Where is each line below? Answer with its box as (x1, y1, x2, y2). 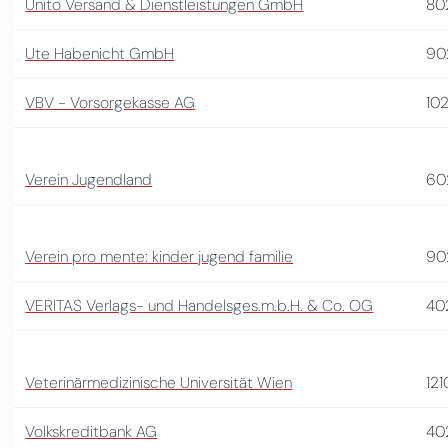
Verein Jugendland (25, 168, 153, 190)
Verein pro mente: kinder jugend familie (25, 245, 294, 267)
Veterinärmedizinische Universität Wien (25, 371, 293, 393)
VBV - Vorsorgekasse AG (25, 91, 196, 113)
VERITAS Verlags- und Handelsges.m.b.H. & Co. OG (25, 294, 374, 316)
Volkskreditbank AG (25, 420, 158, 442)
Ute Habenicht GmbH (25, 42, 175, 64)
